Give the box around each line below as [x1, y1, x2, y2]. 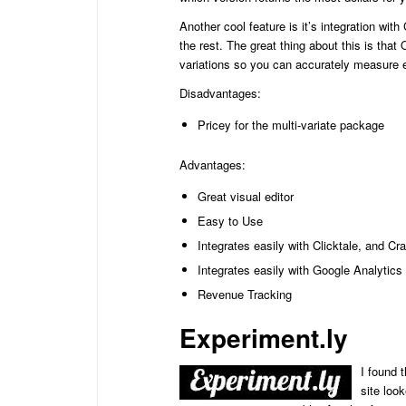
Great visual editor [198, 187, 294, 205]
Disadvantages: [179, 83, 261, 101]
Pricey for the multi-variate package [198, 115, 384, 133]
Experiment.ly [179, 318, 348, 356]
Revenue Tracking [198, 285, 292, 303]
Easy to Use [198, 211, 263, 229]
